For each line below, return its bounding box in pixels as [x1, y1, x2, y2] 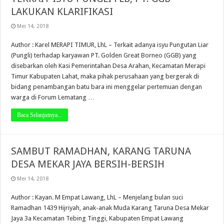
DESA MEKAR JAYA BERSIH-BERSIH [11, 157, 165, 170]
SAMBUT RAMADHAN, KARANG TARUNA [11, 144, 191, 157]
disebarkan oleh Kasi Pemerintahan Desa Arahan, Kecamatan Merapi [11, 61, 206, 69]
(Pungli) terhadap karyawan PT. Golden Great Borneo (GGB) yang [11, 51, 197, 59]
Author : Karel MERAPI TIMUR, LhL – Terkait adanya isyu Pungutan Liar [11, 40, 209, 48]
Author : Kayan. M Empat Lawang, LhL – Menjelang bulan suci [11, 193, 183, 201]
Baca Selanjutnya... [17, 111, 62, 118]
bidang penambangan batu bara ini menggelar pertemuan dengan [11, 82, 202, 90]
